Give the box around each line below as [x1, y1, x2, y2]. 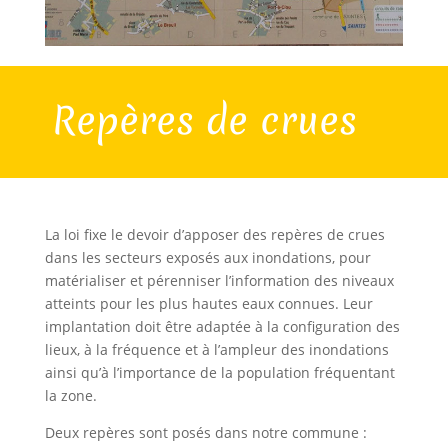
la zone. [44, 385, 97, 405]
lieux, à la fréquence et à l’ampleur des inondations [44, 339, 389, 359]
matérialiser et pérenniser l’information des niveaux [44, 270, 394, 290]
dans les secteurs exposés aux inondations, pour [44, 247, 371, 267]
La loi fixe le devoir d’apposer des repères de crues [44, 224, 385, 244]
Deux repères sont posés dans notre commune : [44, 422, 367, 442]
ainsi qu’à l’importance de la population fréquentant [44, 362, 395, 382]
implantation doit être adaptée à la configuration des [44, 316, 400, 336]
